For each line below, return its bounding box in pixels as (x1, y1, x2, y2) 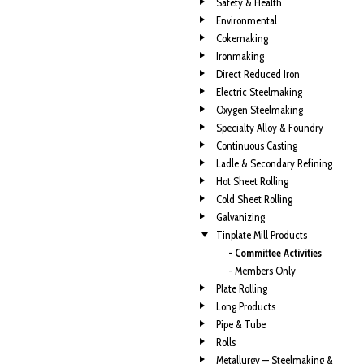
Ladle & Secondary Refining (215, 157, 332, 170)
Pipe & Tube (215, 318, 266, 331)
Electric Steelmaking (215, 85, 302, 98)
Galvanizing (215, 210, 265, 223)
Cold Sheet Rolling (215, 193, 292, 206)
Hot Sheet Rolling (215, 175, 288, 188)
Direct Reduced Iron (215, 67, 300, 80)
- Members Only (227, 264, 296, 277)
